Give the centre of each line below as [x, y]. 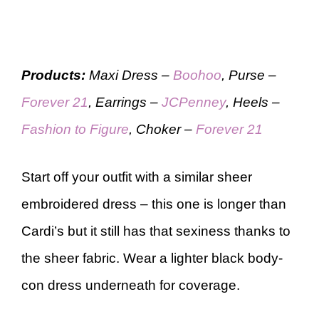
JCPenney [194, 102]
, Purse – [249, 75]
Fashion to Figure [75, 129]
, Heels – [253, 102]
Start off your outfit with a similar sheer [137, 177]
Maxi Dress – [129, 75]
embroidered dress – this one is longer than [154, 204]
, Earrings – [125, 102]
